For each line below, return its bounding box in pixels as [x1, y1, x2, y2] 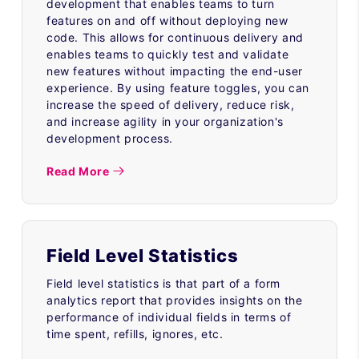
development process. [46, 131, 174, 145]
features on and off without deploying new [46, 13, 288, 27]
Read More [46, 163, 110, 178]
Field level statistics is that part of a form [46, 276, 281, 290]
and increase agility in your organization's [46, 114, 284, 128]
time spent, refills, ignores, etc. [46, 326, 224, 341]
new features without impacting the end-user [46, 63, 303, 78]
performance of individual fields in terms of [46, 309, 292, 324]
